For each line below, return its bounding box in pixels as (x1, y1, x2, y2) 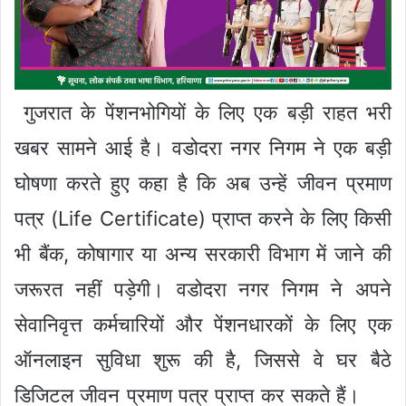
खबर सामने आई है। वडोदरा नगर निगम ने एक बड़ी (14, 136, 391, 160)
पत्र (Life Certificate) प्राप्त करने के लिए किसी (14, 207, 391, 231)
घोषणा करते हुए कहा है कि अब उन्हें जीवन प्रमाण (14, 171, 391, 196)
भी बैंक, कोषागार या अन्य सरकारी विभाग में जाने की (14, 242, 391, 266)
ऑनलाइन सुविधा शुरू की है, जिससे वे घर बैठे (14, 348, 391, 372)
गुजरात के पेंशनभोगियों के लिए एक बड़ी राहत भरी (14, 101, 391, 125)
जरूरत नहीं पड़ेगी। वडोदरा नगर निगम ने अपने (14, 277, 391, 302)
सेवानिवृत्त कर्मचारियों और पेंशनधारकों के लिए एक (14, 313, 391, 337)
